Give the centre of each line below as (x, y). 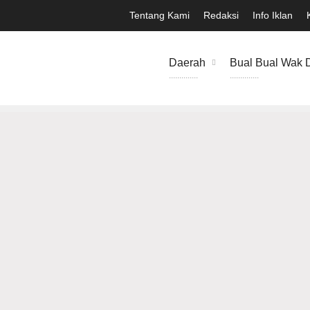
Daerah (187, 63)
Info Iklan (273, 15)
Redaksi (221, 15)
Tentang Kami (159, 15)
